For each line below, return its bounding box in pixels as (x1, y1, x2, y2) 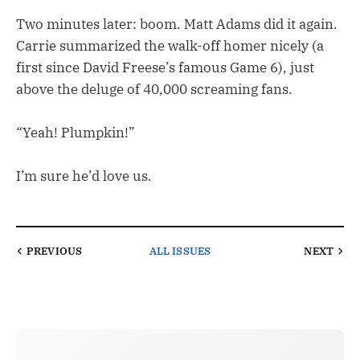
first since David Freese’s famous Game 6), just (16, 59, 314, 77)
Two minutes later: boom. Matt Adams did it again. (16, 15, 337, 34)
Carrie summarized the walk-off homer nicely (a (16, 37, 324, 55)
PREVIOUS (27, 244, 83, 259)
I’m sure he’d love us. (16, 167, 152, 186)
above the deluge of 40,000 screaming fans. (16, 80, 292, 99)
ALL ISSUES (149, 244, 211, 259)
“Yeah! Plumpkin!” (16, 124, 135, 142)
